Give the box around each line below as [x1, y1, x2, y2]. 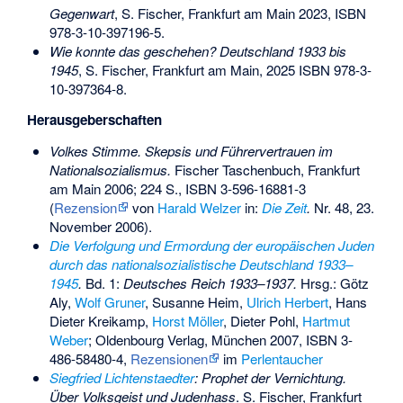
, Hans [327, 291, 367, 311]
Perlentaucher [240, 348, 323, 368]
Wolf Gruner [74, 291, 145, 311]
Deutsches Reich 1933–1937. [122, 273, 297, 292]
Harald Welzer [157, 197, 241, 217]
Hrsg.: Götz [296, 273, 369, 292]
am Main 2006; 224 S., [49, 178, 185, 198]
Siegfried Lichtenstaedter [49, 367, 194, 387]
